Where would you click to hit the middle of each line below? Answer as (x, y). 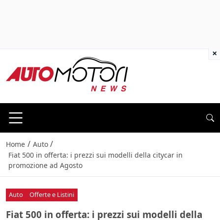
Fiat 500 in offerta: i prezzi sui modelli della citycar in (95, 155)
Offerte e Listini (52, 195)
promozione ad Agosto (45, 165)
